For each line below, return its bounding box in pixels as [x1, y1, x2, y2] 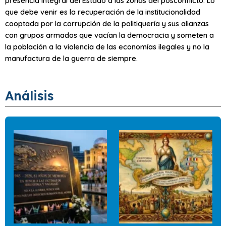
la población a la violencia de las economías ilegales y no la [5, 42, 209, 52]
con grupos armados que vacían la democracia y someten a [5, 30, 214, 40]
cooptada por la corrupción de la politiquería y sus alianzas [5, 19, 209, 29]
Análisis [5, 87, 53, 103]
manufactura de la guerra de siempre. [5, 53, 138, 64]
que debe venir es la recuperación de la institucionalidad [5, 7, 200, 17]
